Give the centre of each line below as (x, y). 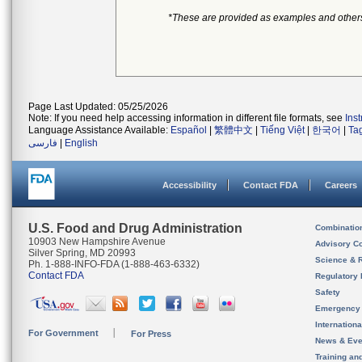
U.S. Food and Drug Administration (135, 228)
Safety (328, 292)
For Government (63, 333)
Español (189, 130)
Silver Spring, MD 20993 (82, 253)
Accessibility (189, 185)
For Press (151, 334)
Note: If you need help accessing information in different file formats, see (187, 118)
